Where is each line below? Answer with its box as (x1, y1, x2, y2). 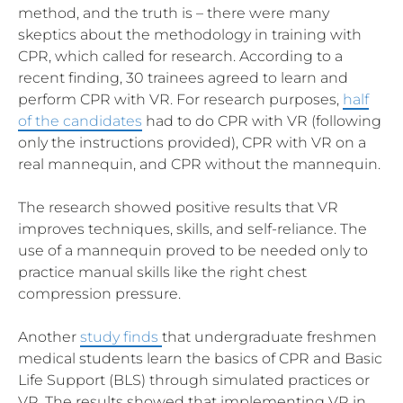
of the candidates (18, 112, 142, 130)
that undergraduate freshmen (162, 327, 377, 345)
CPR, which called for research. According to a (18, 47, 343, 65)
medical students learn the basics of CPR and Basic (18, 349, 382, 367)
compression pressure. (18, 284, 181, 302)
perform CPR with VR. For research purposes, (18, 90, 343, 108)
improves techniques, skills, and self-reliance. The (18, 219, 367, 237)
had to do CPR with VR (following (142, 112, 381, 130)
